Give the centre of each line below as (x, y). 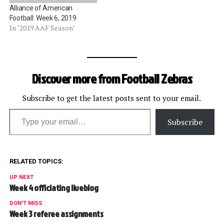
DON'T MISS (26, 203)
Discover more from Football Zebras (112, 79)
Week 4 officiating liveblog (54, 188)
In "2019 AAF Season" (42, 28)
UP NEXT (21, 177)
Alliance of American (41, 8)
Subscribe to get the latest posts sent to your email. (112, 98)
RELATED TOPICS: (36, 161)
